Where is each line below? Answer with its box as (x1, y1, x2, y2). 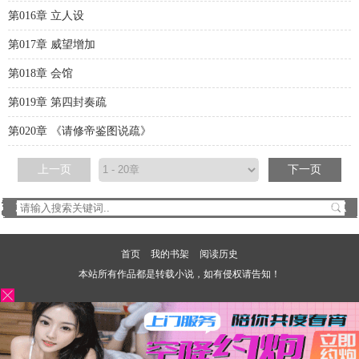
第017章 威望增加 (8, 38, 95, 50)
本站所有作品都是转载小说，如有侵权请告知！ (79, 268, 280, 280)
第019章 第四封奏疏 (8, 96, 107, 108)
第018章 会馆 (8, 67, 73, 79)
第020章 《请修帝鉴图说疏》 (8, 125, 151, 137)
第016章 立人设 (8, 10, 84, 22)
